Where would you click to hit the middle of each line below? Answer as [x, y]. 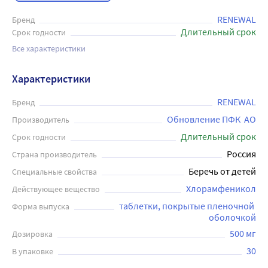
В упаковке [33, 251]
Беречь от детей [222, 171]
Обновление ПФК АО [211, 119]
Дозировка [32, 234]
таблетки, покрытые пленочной [187, 206]
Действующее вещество [56, 189]
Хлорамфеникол [221, 188]
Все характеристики [49, 48]
